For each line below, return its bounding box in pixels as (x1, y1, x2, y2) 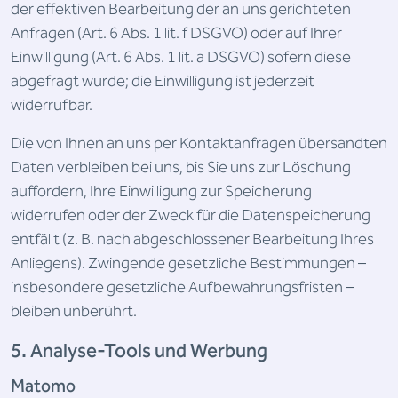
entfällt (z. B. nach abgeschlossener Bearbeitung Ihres (11, 227, 374, 252)
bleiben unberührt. (11, 298, 137, 324)
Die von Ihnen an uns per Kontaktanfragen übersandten (11, 131, 387, 156)
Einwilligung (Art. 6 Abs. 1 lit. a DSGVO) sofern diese (11, 44, 351, 70)
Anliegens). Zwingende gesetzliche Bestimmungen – (11, 251, 366, 276)
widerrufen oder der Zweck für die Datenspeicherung (11, 203, 370, 228)
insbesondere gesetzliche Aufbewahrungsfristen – (11, 275, 354, 300)
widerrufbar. (11, 92, 92, 118)
